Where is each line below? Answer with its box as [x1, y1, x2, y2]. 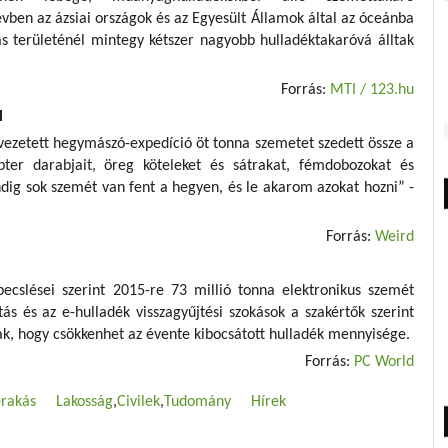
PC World [354, 353, 414, 370]
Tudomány [164, 393, 231, 410]
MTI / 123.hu [330, 81, 414, 98]
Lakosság [56, 393, 113, 410]
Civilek [117, 393, 160, 410]
